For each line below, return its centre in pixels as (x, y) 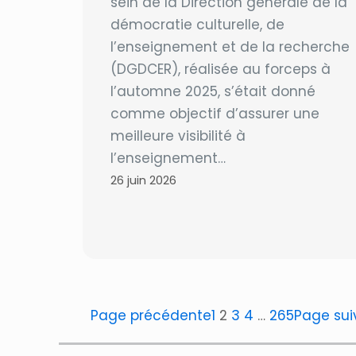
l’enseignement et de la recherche (230, 47)
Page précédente (151, 315)
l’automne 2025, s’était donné (213, 91)
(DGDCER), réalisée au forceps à (220, 69)
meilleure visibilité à (178, 136)
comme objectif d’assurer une (215, 114)
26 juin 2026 (143, 180)
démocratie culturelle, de (197, 25)
